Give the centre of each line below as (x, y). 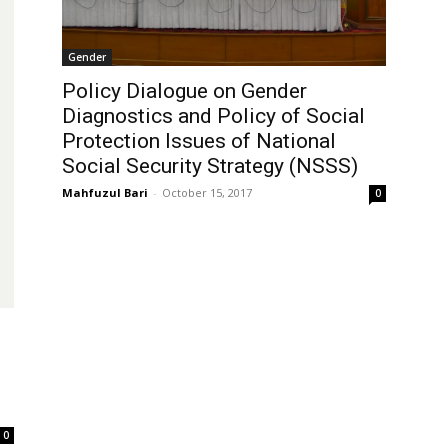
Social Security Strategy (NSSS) (210, 166)
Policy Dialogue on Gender (184, 91)
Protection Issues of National (199, 141)
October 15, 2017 (207, 192)
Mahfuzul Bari (105, 192)
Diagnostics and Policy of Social (213, 116)
